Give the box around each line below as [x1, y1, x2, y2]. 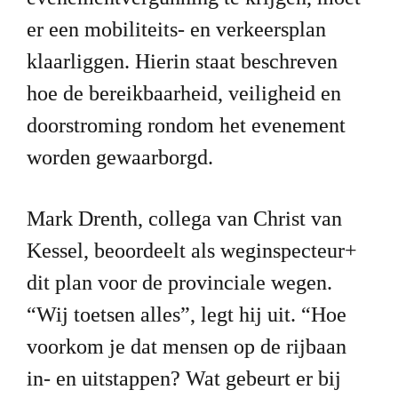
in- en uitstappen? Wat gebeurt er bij [26, 366, 341, 390]
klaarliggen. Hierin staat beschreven [26, 49, 338, 73]
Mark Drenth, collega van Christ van [26, 206, 342, 230]
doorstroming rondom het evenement [26, 113, 346, 137]
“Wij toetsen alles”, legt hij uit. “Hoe [26, 302, 346, 326]
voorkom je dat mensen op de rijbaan [26, 334, 346, 358]
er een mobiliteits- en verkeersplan [26, 17, 326, 41]
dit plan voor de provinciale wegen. [26, 270, 332, 294]
